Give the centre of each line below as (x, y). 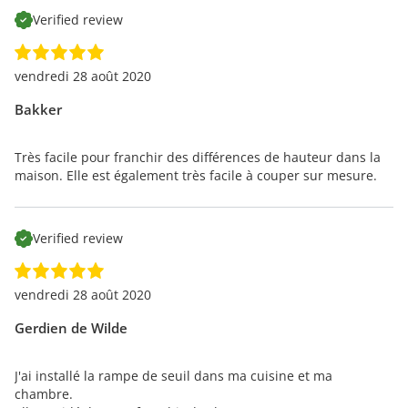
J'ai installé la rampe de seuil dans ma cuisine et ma (173, 375)
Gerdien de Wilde (71, 327)
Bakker (38, 109)
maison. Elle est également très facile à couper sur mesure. (196, 175)
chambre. (44, 393)
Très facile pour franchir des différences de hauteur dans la (198, 157)
